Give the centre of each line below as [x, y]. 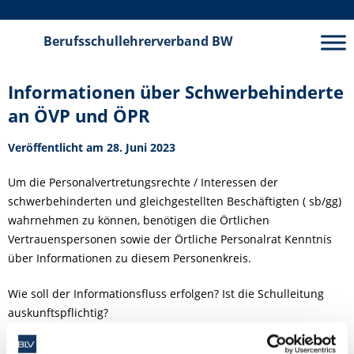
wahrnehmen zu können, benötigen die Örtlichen [139, 220]
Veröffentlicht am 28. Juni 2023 [92, 147]
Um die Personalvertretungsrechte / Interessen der [143, 182]
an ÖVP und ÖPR [79, 115]
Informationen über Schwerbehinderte [176, 92]
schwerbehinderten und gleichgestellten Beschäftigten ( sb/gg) [175, 201]
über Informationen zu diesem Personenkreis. [130, 258]
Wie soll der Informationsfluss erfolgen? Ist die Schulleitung [166, 293]
